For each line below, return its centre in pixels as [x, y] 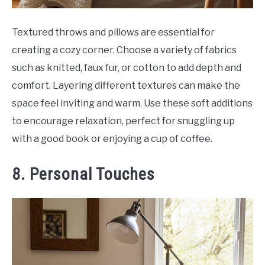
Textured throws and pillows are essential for [113, 33]
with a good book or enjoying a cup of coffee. [112, 139]
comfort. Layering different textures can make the [126, 86]
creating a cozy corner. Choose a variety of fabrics [124, 50]
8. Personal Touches [83, 174]
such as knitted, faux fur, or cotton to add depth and [127, 68]
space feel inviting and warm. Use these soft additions [132, 104]
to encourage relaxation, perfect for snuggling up [123, 121]
